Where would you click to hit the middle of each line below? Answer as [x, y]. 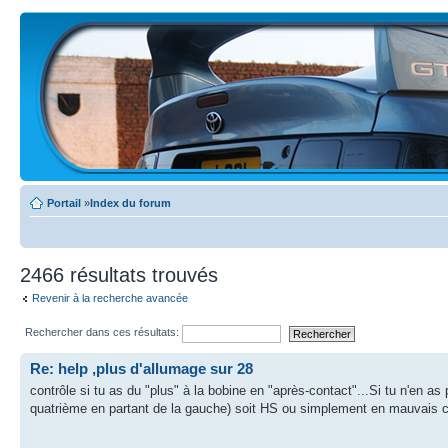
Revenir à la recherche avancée [110, 298]
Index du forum [130, 203]
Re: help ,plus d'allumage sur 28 [141, 368]
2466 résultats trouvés [119, 275]
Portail [64, 203]
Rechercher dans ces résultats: [103, 332]
